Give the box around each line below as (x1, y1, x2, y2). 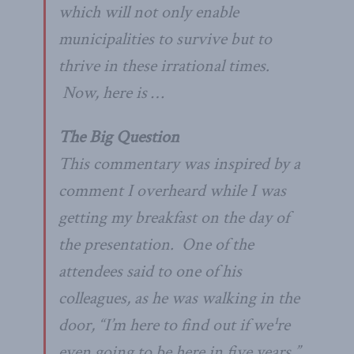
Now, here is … (58, 81, 164, 104)
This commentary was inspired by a (58, 152, 300, 175)
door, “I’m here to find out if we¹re (58, 313, 290, 337)
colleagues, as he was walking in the (58, 286, 299, 310)
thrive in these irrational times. (58, 54, 269, 77)
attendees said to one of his (58, 259, 242, 283)
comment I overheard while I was (58, 179, 286, 202)
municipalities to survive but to (58, 27, 272, 51)
